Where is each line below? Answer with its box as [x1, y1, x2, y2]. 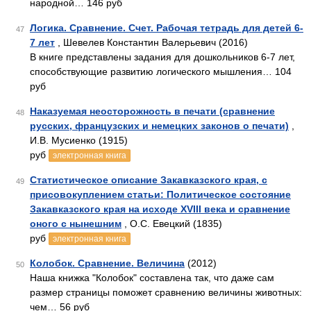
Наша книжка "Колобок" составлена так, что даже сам [30, 272, 274, 283]
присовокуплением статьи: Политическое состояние [30, 189, 291, 200]
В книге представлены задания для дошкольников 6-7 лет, [30, 51, 295, 62]
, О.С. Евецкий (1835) [121, 218, 222, 229]
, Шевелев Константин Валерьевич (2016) [55, 37, 248, 48]
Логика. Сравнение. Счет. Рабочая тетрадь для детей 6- [30, 22, 303, 33]
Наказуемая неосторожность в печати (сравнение [30, 106, 275, 117]
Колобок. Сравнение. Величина [30, 258, 185, 269]
